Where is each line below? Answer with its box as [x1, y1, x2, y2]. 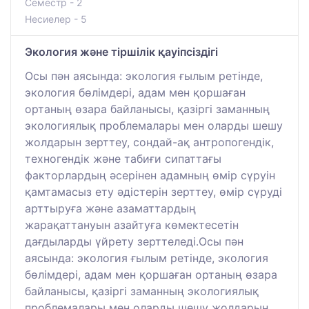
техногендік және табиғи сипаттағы [25, 151, 221, 166]
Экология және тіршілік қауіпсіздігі [25, 44, 218, 59]
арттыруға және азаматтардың [25, 201, 196, 215]
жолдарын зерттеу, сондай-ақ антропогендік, [25, 134, 274, 149]
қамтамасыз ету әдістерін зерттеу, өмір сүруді [25, 184, 282, 199]
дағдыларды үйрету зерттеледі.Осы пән [25, 234, 243, 248]
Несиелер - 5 [25, 12, 87, 25]
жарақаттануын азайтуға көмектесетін [25, 217, 239, 232]
